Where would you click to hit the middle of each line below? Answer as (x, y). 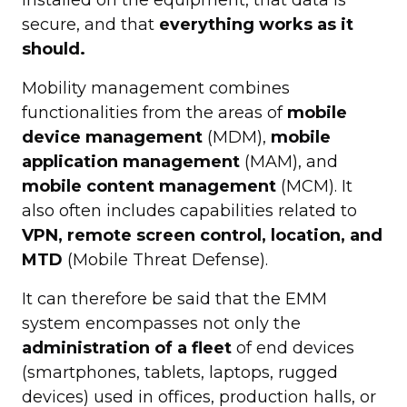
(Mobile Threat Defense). (165, 259)
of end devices (293, 347)
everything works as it (256, 24)
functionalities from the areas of (154, 112)
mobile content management (149, 186)
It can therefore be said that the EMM (174, 298)
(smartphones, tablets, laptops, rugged (180, 372)
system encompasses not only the (161, 323)
